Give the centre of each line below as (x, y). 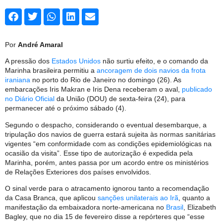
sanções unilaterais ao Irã (138, 198)
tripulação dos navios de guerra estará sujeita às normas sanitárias (110, 134)
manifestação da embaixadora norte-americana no (85, 207)
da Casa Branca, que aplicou (51, 198)
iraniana (18, 80)
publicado (197, 89)
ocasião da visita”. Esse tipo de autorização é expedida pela (99, 153)
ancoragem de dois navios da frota (151, 71)
